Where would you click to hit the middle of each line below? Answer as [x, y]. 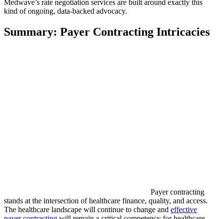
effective [184, 210]
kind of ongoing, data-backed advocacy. [66, 11]
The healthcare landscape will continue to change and [87, 210]
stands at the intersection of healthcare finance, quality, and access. [106, 201]
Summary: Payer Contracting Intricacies [107, 32]
